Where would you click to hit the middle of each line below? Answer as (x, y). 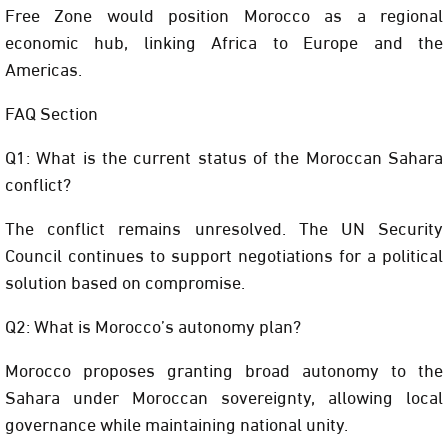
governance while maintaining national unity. (176, 423)
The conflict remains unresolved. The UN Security (224, 227)
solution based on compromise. (125, 281)
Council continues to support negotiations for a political (224, 254)
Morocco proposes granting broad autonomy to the (224, 369)
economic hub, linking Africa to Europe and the (224, 41)
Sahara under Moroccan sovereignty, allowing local (224, 396)
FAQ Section (51, 112)
